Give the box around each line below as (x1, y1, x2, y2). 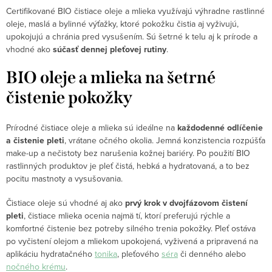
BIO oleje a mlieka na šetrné (6, 67, 216, 87)
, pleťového (117, 248, 161, 260)
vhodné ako (6, 43, 53, 55)
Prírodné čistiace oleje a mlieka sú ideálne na (6, 121, 177, 134)
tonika (95, 248, 117, 260)
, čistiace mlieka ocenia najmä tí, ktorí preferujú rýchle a (24, 209, 230, 222)
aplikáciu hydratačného (6, 248, 95, 260)
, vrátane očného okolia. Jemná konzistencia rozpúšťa (64, 134, 265, 147)
